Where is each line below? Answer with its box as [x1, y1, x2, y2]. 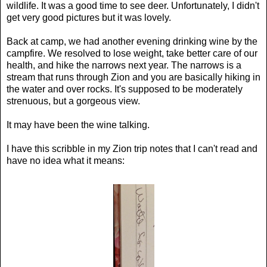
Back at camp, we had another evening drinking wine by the [7, 36, 257, 46]
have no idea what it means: [7, 155, 125, 166]
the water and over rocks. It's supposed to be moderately [7, 83, 243, 94]
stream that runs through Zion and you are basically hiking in [7, 72, 260, 82]
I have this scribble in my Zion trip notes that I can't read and [7, 143, 257, 154]
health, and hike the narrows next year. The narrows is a [7, 60, 241, 70]
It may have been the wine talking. [7, 119, 150, 130]
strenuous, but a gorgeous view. [7, 95, 140, 106]
